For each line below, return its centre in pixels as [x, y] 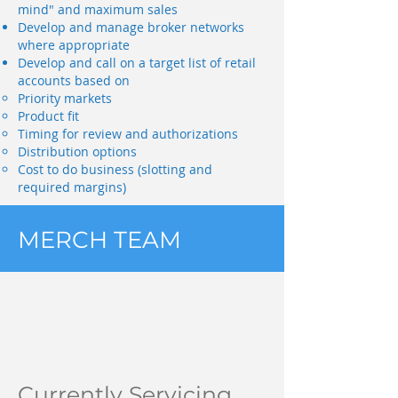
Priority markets [65, 98]
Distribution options [77, 151]
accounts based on [74, 80]
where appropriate [74, 45]
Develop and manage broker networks [131, 27]
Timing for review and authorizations [128, 134]
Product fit [48, 116]
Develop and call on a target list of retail [137, 63]
